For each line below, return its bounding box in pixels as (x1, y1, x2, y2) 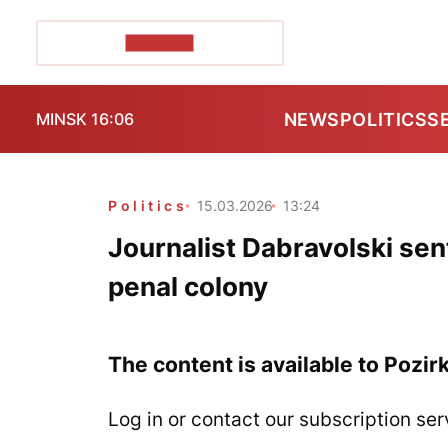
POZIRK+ (125, 34, 194, 51)
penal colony (108, 271, 268, 302)
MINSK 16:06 (36, 109, 134, 129)
